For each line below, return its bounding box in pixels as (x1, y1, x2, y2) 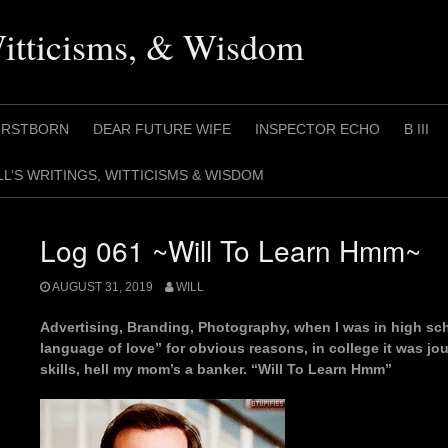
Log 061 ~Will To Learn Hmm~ (40, 230, 421, 270)
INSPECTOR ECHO (255, 121, 380, 137)
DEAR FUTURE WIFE (93, 121, 231, 137)
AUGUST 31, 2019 (52, 280, 153, 295)
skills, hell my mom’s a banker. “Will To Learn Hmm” (40, 361, 392, 378)
